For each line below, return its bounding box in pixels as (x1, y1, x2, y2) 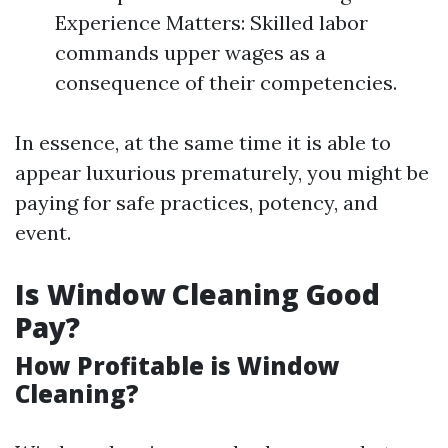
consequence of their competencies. (55, 70, 397, 95)
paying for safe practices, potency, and (15, 190, 378, 215)
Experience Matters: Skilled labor (55, 10, 368, 35)
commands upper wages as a (55, 40, 326, 65)
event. (15, 220, 71, 245)
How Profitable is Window (15, 349, 340, 382)
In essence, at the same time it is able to (15, 130, 391, 155)
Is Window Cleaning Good (15, 275, 380, 313)
